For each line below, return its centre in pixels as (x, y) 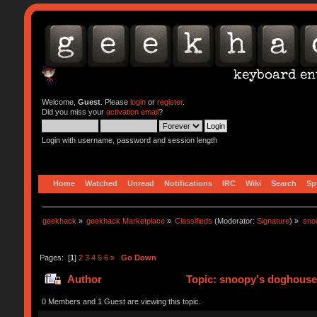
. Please (115, 102)
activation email (132, 112)
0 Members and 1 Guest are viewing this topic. (121, 301)
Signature (273, 220)
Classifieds (194, 220)
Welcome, (59, 102)
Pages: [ (54, 257)
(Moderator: (235, 220)
